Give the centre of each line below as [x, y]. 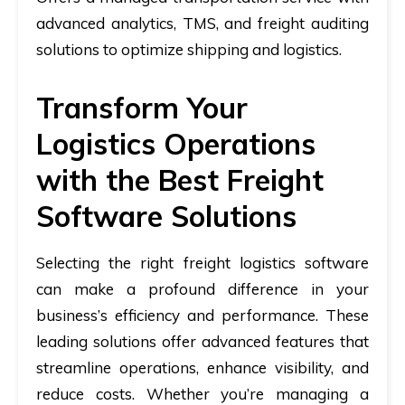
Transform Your [142, 108]
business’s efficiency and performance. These [202, 315]
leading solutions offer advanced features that [202, 341]
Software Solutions [166, 216]
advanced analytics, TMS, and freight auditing [202, 23]
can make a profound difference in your [202, 289]
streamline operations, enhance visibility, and [202, 367]
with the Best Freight [180, 180]
